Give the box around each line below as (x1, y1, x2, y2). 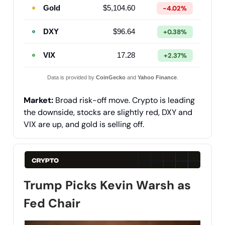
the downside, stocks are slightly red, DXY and (24, 107, 192, 118)
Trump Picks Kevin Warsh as (24, 177, 191, 193)
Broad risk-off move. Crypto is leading (55, 95, 195, 106)
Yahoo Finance (137, 74, 177, 81)
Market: (24, 95, 55, 106)
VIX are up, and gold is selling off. (24, 119, 144, 130)
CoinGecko (95, 74, 126, 81)
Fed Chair (24, 195, 80, 211)
